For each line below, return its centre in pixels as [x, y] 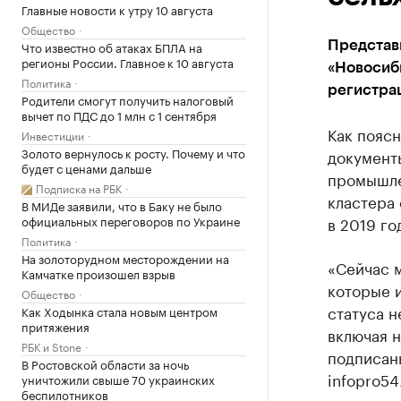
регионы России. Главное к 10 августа [128, 62]
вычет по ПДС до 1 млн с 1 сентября [119, 115]
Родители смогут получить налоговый [128, 99]
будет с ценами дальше [86, 167]
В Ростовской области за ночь [105, 363]
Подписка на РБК [79, 188]
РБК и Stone [51, 346]
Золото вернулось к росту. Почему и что [133, 152]
